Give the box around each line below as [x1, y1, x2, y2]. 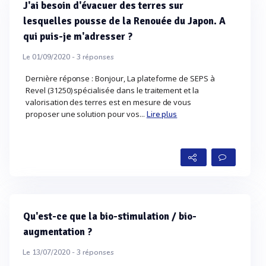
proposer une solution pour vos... [26, 109, 147, 119]
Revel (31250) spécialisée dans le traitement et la [26, 85, 199, 96]
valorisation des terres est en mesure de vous [26, 97, 192, 107]
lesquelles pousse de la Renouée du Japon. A [23, 15, 226, 27]
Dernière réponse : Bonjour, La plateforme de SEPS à [26, 73, 216, 84]
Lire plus [146, 109, 178, 120]
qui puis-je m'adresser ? [23, 30, 132, 43]
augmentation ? [23, 226, 92, 238]
